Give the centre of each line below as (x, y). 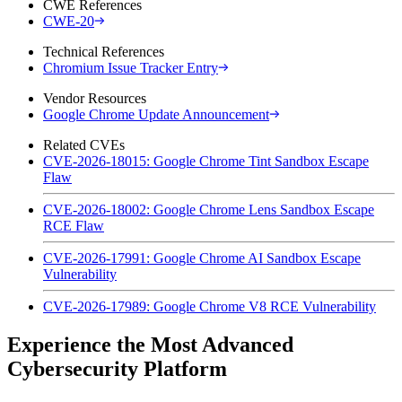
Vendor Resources (95, 98)
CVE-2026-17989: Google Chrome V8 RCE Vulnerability (210, 306)
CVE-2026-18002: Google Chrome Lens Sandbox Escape (209, 209)
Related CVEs (84, 144)
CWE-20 (69, 21)
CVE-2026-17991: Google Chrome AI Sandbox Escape (202, 258)
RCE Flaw (74, 225)
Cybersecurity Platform (117, 368)
